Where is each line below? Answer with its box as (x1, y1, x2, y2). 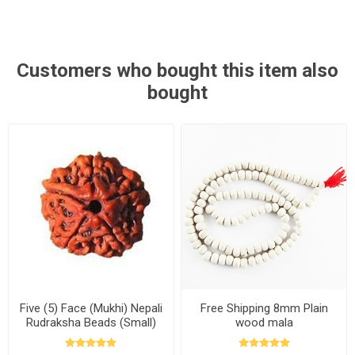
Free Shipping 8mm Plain (200, 300, 328, 315)
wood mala (235, 315, 293, 330)
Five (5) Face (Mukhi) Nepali (19, 300, 162, 315)
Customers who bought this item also (17, 59, 338, 82)
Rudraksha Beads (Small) (25, 315, 156, 330)
